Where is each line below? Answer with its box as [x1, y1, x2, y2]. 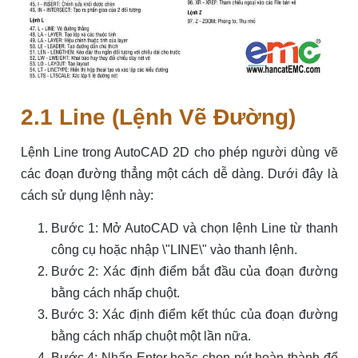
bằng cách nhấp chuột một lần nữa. [50, 328, 251, 343]
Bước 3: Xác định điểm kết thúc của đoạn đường [50, 307, 338, 321]
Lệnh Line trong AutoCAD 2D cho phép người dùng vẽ [20, 145, 338, 159]
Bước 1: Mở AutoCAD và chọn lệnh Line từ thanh [50, 221, 338, 235]
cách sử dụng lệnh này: [20, 188, 153, 202]
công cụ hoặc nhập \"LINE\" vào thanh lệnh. [50, 242, 297, 257]
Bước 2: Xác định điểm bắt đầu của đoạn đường [50, 264, 338, 278]
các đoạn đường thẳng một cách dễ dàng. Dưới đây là [20, 166, 338, 181]
